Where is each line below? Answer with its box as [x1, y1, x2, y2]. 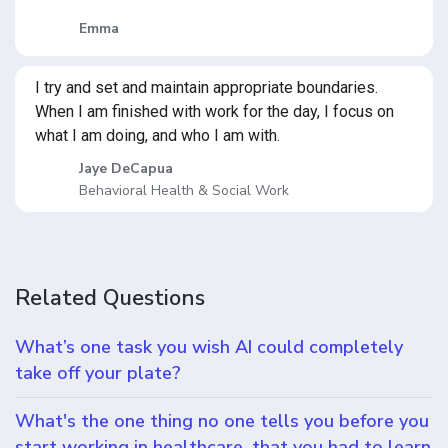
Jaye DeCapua [79, 159, 173, 178]
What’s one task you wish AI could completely [15, 335, 403, 359]
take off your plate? [15, 361, 181, 385]
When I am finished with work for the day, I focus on [35, 102, 394, 121]
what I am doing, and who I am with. [35, 126, 280, 145]
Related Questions [15, 283, 205, 313]
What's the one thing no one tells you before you [15, 409, 429, 433]
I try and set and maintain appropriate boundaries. [35, 78, 378, 97]
